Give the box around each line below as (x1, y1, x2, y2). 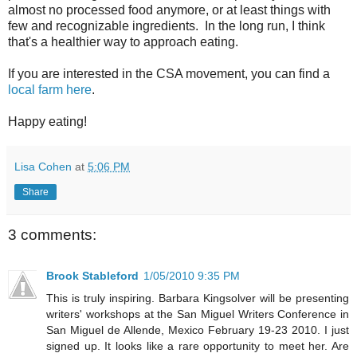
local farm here (8, 82, 92, 96)
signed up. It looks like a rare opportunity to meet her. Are (46, 339, 349, 353)
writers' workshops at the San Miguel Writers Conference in (46, 308, 349, 321)
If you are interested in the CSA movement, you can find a (8, 66, 330, 80)
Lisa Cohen (14, 159, 72, 173)
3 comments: (8, 226, 96, 243)
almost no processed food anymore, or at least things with (8, 2, 331, 17)
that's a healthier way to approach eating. (8, 34, 238, 49)
